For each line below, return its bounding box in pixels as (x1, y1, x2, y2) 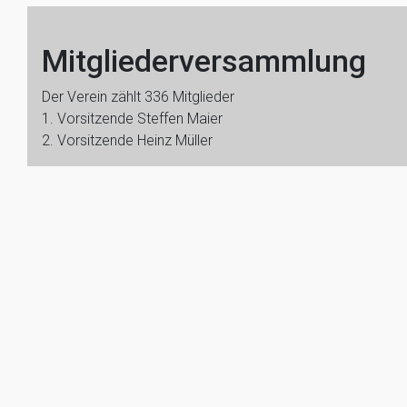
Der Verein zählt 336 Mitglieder (42, 88, 234, 105)
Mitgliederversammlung (42, 43, 366, 79)
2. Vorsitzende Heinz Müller (42, 132, 213, 149)
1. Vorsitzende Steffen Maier (42, 110, 223, 127)
